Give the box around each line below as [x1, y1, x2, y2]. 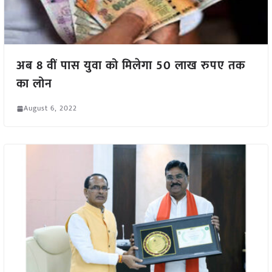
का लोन [16, 73, 52, 95]
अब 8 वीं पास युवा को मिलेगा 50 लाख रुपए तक [16, 55, 245, 76]
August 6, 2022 [23, 102, 77, 115]
